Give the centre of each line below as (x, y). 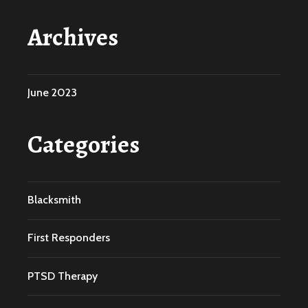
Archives (73, 36)
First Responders (69, 238)
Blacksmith (54, 200)
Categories (84, 144)
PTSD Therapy (63, 276)
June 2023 (52, 93)
